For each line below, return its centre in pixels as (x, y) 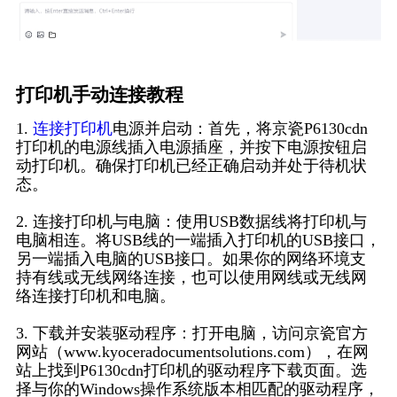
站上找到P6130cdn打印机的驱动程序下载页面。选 (191, 371)
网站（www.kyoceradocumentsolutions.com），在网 (192, 352)
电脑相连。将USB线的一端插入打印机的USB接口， (198, 241)
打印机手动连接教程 (99, 95)
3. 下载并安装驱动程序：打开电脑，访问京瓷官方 (191, 334)
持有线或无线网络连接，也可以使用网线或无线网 (191, 278)
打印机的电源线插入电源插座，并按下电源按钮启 (191, 148)
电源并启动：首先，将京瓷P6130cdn (240, 129)
